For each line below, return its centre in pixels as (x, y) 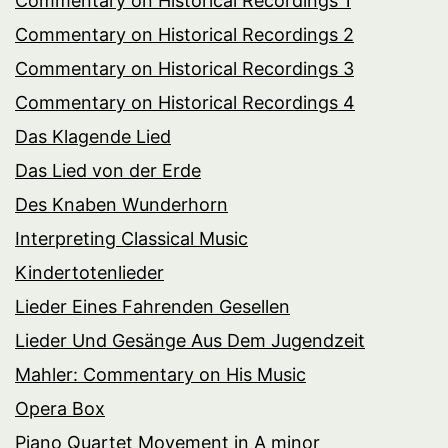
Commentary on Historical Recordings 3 (184, 68)
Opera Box (60, 408)
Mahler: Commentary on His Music (160, 374)
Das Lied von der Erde (108, 170)
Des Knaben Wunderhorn (121, 204)
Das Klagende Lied (93, 136)
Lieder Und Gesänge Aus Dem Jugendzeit (190, 340)
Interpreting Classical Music (131, 238)
